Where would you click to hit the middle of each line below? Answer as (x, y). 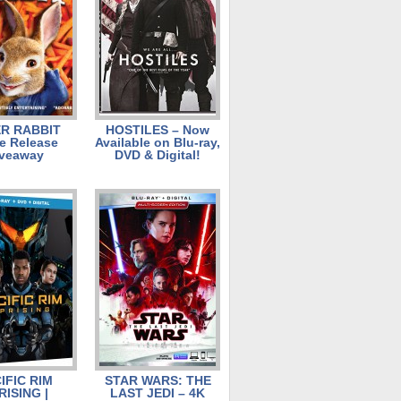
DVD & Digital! (158, 155)
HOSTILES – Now (158, 130)
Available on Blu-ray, (158, 142)
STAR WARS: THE (158, 380)
